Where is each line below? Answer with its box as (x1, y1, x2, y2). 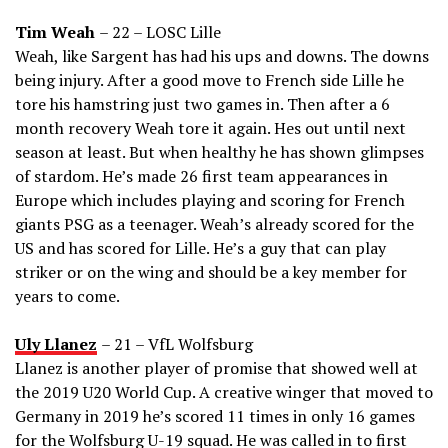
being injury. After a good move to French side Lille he (15, 69, 404, 92)
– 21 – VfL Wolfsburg (101, 333, 253, 356)
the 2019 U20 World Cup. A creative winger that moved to (15, 381, 433, 404)
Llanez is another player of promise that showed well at (15, 357, 418, 380)
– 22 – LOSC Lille (99, 21, 221, 44)
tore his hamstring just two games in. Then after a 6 (15, 93, 390, 116)
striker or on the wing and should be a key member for (15, 261, 407, 284)
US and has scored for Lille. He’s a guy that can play (15, 237, 386, 260)
